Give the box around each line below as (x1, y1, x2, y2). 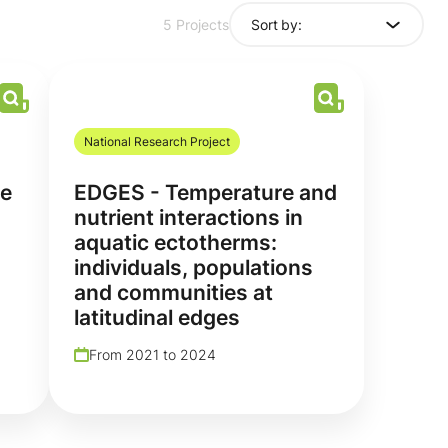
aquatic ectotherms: (74, 229, 277, 255)
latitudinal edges (74, 304, 240, 330)
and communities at (74, 279, 273, 305)
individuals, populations (74, 254, 313, 280)
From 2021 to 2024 (89, 345, 216, 363)
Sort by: (251, 15, 302, 33)
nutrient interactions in (74, 204, 303, 230)
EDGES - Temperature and (74, 179, 337, 205)
